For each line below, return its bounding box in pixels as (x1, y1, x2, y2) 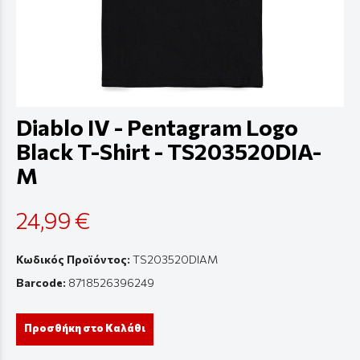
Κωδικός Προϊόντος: (16, 252, 130, 267)
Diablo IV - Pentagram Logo (16, 113, 298, 141)
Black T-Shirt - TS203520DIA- (16, 137, 321, 165)
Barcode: (16, 276, 66, 290)
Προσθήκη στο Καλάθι (24, 321, 145, 335)
